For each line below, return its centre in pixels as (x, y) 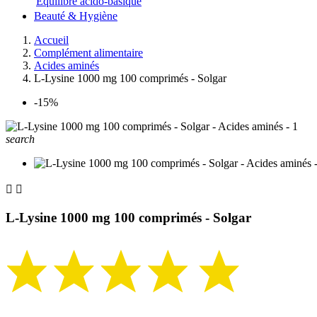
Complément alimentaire (88, 53)
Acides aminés (67, 66)
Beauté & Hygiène (76, 16)
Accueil (51, 40)
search (20, 139)
